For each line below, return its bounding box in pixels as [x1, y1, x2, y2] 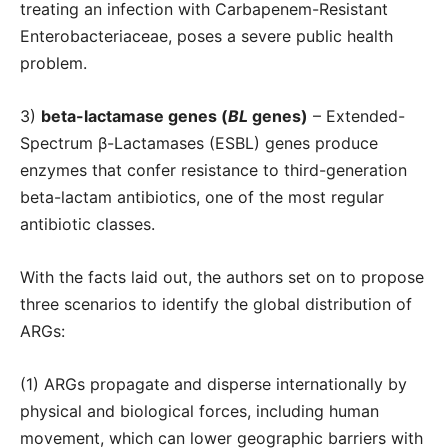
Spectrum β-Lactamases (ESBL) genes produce [20, 133, 378, 153]
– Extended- [308, 106, 405, 126]
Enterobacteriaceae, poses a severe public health [20, 26, 393, 46]
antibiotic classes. [20, 214, 155, 234]
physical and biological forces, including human [20, 401, 379, 421]
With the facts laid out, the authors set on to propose [20, 267, 424, 287]
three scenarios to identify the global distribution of [20, 294, 412, 314]
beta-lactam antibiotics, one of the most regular [20, 187, 384, 207]
